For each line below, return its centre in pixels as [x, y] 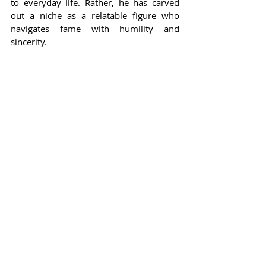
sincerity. [29, 42]
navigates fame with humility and [95, 29]
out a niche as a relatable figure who [95, 16]
